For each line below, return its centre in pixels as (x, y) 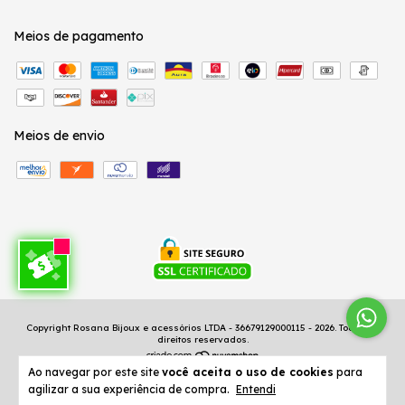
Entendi (256, 389)
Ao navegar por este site (95, 372)
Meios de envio (59, 135)
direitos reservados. (202, 339)
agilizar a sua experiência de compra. (130, 389)
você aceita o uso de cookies (248, 372)
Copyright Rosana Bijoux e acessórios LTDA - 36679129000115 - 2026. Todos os (202, 327)
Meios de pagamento (79, 36)
